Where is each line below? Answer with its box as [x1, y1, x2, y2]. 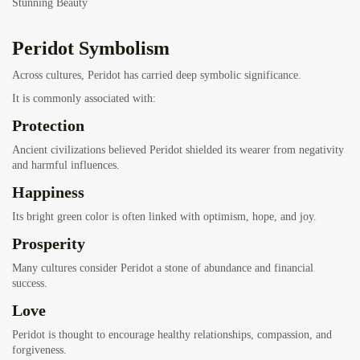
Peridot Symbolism [12, 38, 170, 59]
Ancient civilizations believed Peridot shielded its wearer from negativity [12, 144, 344, 157]
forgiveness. [12, 344, 67, 357]
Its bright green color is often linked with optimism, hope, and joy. [12, 211, 317, 223]
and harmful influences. [12, 159, 120, 172]
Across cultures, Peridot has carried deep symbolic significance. [12, 69, 301, 82]
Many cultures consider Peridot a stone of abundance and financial [12, 262, 313, 275]
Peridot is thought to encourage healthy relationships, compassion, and [12, 329, 332, 342]
